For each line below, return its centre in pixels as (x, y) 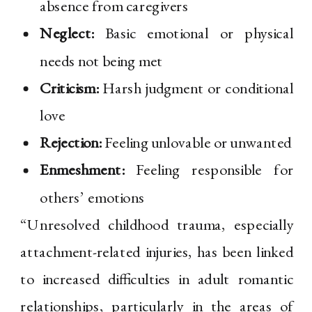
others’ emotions (92, 197)
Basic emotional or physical (194, 33)
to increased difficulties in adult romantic (157, 279)
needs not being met (101, 61)
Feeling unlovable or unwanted (196, 143)
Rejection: (71, 143)
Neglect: (67, 33)
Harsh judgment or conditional (196, 88)
